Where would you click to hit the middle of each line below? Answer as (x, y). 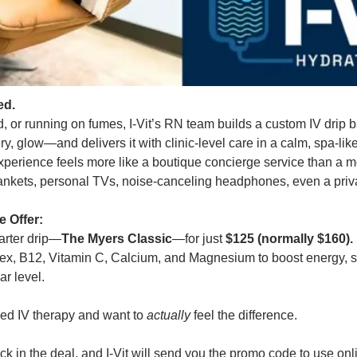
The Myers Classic (117, 238)
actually (169, 315)
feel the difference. (244, 315)
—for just (199, 238)
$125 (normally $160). (289, 238)
